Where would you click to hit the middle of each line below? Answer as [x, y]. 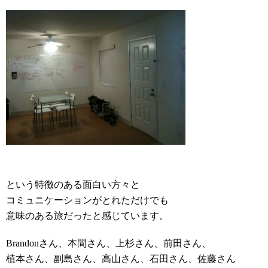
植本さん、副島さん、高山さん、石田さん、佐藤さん [121, 259]
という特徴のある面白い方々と [73, 185]
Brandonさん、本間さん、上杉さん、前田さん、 [109, 243]
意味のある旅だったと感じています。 [87, 216]
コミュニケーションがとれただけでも [87, 200]
